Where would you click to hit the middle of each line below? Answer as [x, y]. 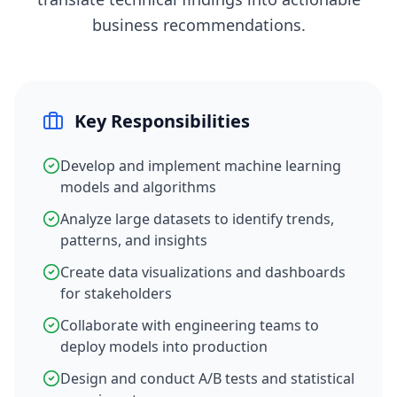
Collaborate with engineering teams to [190, 325]
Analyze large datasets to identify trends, [197, 219]
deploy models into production [164, 346]
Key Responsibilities [162, 121]
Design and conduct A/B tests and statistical [207, 378]
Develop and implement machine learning [201, 166]
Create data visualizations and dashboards [203, 272]
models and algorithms [138, 187]
